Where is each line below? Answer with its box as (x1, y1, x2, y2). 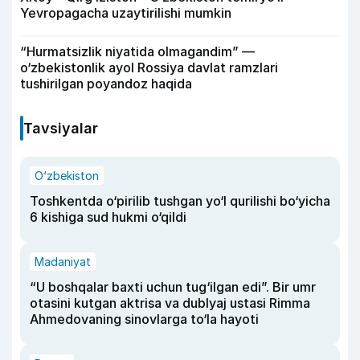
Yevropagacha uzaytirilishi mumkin (20, 4, 231, 21)
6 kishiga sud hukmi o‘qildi (30, 208, 186, 225)
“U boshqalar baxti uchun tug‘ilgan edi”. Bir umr (30, 278, 316, 295)
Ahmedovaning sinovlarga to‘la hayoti (30, 310, 259, 327)
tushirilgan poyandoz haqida (20, 75, 192, 92)
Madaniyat (35, 254, 91, 268)
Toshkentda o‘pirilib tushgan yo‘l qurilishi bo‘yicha (30, 192, 330, 209)
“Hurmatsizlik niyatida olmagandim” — (20, 43, 255, 59)
